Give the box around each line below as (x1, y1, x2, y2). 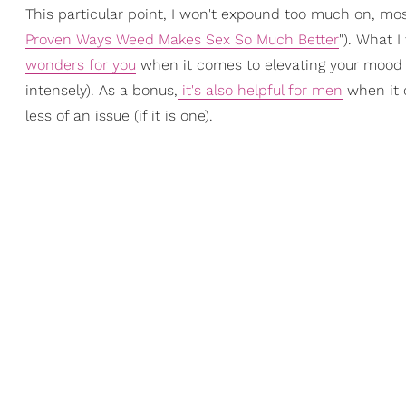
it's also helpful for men (178, 82, 343, 99)
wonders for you (25, 56, 136, 73)
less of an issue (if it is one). (25, 107, 213, 124)
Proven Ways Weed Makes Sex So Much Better (25, 31, 339, 48)
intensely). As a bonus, (25, 82, 178, 99)
